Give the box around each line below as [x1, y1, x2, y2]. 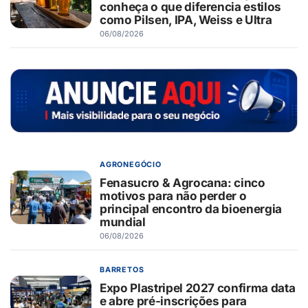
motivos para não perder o [100, 188, 247, 203]
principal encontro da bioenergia [100, 201, 283, 217]
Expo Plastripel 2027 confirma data [100, 280, 296, 296]
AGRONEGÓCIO [100, 160, 162, 170]
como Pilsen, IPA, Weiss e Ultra [100, 12, 272, 27]
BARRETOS [100, 265, 144, 275]
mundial [100, 214, 146, 230]
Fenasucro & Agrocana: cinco [100, 175, 265, 190]
